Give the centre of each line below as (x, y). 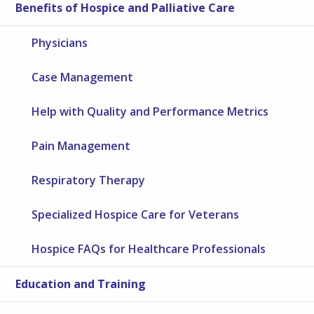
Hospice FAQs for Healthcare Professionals (149, 248)
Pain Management (81, 145)
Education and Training (81, 284)
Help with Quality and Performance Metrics (150, 111)
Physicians (60, 42)
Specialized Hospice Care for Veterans (136, 214)
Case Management (83, 77)
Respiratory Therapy (89, 180)
